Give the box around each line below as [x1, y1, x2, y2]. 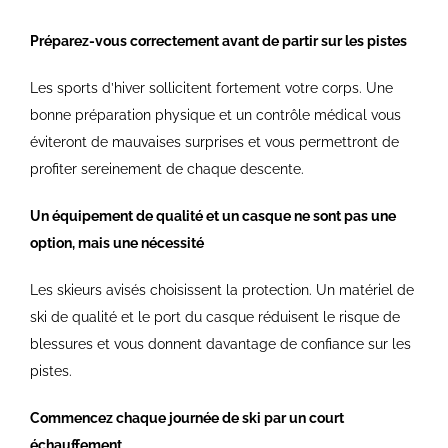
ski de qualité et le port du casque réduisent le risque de [29, 309, 400, 326]
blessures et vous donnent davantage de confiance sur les [29, 336, 411, 353]
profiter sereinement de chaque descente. [29, 161, 304, 178]
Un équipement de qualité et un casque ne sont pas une [29, 208, 396, 225]
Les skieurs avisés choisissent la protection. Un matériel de [29, 282, 414, 299]
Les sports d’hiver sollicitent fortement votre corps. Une [29, 80, 393, 97]
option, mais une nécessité [29, 235, 204, 252]
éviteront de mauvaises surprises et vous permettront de [29, 134, 399, 151]
